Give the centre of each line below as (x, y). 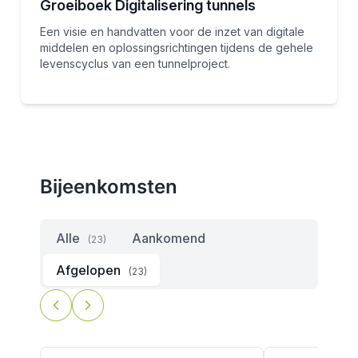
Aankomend (168, 238)
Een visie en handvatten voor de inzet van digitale (172, 31)
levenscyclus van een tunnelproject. (135, 63)
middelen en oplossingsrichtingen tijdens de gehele (176, 47)
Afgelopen (88, 270)
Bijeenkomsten (108, 186)
